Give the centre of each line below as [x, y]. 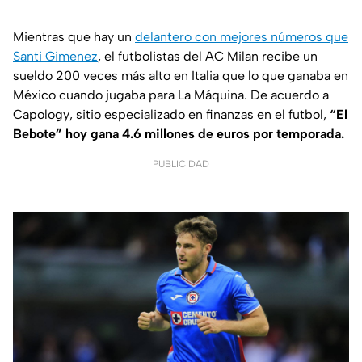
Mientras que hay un [74, 37]
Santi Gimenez [55, 57]
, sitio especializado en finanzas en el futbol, [200, 115]
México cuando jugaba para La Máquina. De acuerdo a [171, 95]
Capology [41, 115]
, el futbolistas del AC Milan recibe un [208, 57]
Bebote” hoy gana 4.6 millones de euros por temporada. [179, 134]
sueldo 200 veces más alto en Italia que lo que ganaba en [181, 76]
